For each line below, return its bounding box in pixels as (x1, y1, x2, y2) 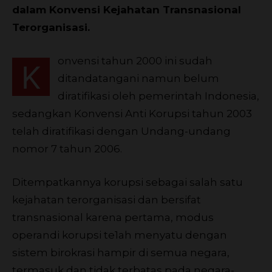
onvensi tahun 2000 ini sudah (58, 54, 212, 67)
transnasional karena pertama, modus (12, 211, 214, 223)
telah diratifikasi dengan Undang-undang (12, 124, 231, 137)
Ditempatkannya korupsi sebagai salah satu (12, 175, 243, 188)
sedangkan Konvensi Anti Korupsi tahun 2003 (12, 107, 252, 120)
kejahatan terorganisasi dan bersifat (12, 193, 201, 206)
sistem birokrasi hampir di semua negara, (12, 246, 229, 259)
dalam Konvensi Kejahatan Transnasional (12, 3, 241, 16)
